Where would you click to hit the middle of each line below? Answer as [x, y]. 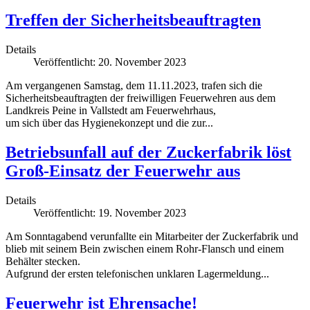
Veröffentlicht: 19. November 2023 [110, 212]
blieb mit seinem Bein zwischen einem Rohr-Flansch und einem [145, 248]
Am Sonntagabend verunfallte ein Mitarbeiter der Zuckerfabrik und [152, 236]
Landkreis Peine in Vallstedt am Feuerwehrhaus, [111, 110]
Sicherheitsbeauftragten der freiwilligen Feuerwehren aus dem [140, 98]
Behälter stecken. [43, 261]
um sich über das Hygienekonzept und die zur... [109, 122]
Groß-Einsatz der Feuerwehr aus [123, 171]
